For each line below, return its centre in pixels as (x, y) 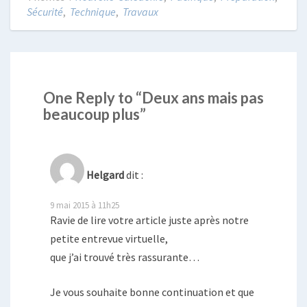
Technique (93, 12)
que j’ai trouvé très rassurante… (125, 257)
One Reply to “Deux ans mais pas (153, 98)
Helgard (105, 175)
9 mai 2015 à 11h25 (85, 205)
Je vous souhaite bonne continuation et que (152, 292)
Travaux (140, 12)
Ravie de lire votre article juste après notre (149, 220)
